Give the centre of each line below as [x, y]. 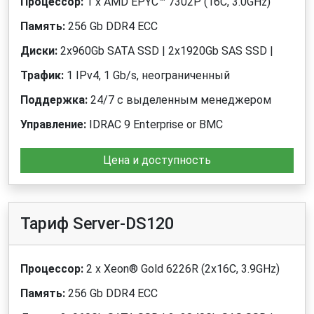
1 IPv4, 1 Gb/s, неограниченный [147, 76]
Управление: [53, 125]
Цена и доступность [157, 161]
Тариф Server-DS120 [97, 224]
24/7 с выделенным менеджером [181, 100]
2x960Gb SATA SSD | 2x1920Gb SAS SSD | [165, 51]
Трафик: [42, 76]
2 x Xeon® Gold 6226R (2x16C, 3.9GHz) [182, 269]
